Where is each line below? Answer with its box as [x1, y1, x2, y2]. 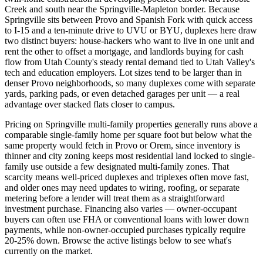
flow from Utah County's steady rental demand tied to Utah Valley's [5, 56, 255, 67]
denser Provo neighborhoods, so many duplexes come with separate [5, 77, 255, 88]
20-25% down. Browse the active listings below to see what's [5, 235, 231, 245]
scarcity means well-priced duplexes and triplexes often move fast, [5, 171, 249, 182]
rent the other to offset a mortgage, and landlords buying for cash [5, 46, 244, 56]
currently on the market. [5, 245, 93, 256]
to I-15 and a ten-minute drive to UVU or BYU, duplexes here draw [5, 25, 257, 35]
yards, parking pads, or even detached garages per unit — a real [5, 88, 240, 99]
